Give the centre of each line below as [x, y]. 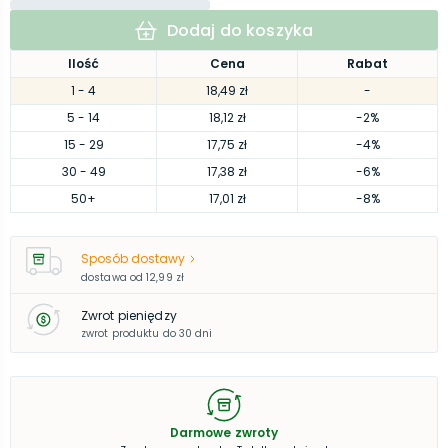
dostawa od [112, 277]
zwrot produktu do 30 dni [147, 333]
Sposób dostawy [133, 258]
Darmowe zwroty [224, 432]
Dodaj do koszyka [240, 30]
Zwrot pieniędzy [129, 315]
